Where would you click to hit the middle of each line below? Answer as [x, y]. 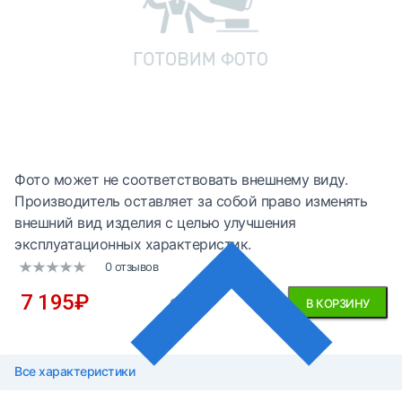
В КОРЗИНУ [338, 303]
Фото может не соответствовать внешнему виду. [181, 179]
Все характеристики [74, 371]
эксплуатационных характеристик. [133, 244]
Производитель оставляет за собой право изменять [191, 201]
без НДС [190, 304]
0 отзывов [131, 267]
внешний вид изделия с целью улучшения [155, 223]
